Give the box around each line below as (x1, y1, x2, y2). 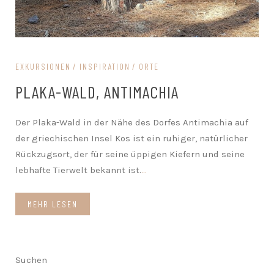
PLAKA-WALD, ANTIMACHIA (15, 81, 179, 103)
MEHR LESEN (28, 199, 78, 210)
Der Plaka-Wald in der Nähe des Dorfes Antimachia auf (15, 117, 248, 128)
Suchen (15, 254, 47, 266)
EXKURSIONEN (15, 61, 71, 72)
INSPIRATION (80, 61, 130, 72)
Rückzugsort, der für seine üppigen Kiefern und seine (15, 149, 245, 160)
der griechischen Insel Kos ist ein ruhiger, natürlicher (15, 133, 248, 144)
